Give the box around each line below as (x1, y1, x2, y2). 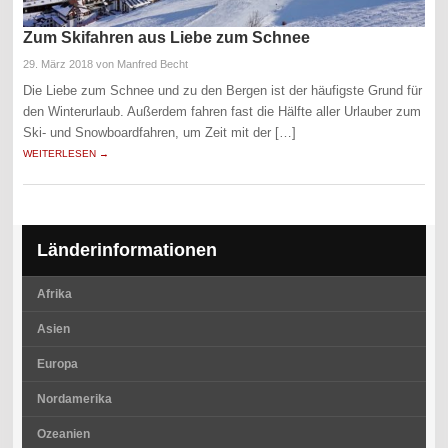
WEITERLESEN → (23, 147, 110, 159)
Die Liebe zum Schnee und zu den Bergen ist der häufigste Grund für (23, 82, 423, 98)
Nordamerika (36, 391, 112, 406)
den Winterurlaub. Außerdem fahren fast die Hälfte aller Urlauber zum (23, 103, 422, 119)
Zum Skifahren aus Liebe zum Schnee (23, 28, 311, 46)
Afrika (36, 286, 72, 301)
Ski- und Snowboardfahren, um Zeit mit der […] (23, 124, 297, 140)
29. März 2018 (23, 57, 94, 70)
